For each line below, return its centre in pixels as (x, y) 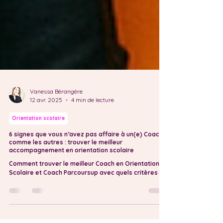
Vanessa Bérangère (56, 111)
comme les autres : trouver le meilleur (66, 162)
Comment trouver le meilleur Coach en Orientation (84, 183)
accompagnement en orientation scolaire (71, 170)
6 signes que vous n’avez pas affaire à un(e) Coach (86, 154)
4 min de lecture (93, 120)
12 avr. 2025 (46, 120)
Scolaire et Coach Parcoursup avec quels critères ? (86, 192)
